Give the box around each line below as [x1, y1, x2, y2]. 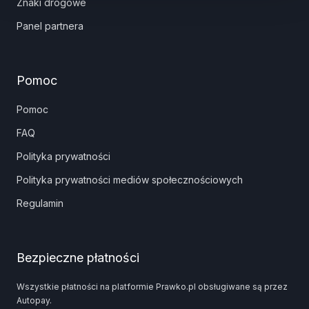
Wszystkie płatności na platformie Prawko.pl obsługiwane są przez [17, 281, 288, 292]
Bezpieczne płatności [17, 250, 139, 265]
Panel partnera [17, 20, 83, 32]
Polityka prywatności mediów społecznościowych [17, 174, 243, 186]
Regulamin [17, 197, 63, 209]
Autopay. [17, 295, 52, 306]
